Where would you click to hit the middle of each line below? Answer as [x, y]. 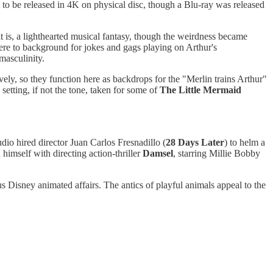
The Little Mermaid [200, 90]
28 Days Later [195, 142]
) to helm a [245, 142]
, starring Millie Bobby [217, 153]
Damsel [158, 153]
